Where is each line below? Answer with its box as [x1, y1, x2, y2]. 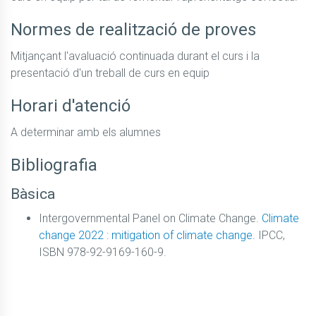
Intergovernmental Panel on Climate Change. [39, 212, 262, 226]
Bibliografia [11, 155, 97, 176]
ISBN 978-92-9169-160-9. [39, 245, 166, 260]
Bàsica [11, 186, 55, 203]
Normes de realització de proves [11, 20, 256, 40]
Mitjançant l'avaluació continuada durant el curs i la [11, 49, 260, 63]
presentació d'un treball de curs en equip [11, 66, 209, 80]
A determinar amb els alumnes [11, 126, 161, 140]
